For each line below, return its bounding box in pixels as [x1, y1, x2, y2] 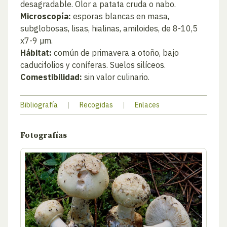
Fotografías [20, 131, 67, 140]
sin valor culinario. [82, 72, 149, 82]
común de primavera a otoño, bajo [52, 48, 179, 58]
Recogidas [80, 100, 113, 109]
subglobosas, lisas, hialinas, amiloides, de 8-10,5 [20, 23, 198, 33]
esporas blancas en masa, [71, 11, 169, 21]
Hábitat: [20, 48, 52, 58]
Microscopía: [20, 11, 71, 21]
